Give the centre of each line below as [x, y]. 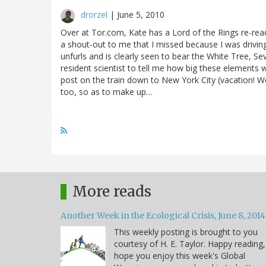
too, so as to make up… [107, 91]
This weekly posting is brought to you [186, 232]
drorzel [94, 14]
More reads [112, 191]
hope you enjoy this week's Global [180, 255]
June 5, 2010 [141, 14]
